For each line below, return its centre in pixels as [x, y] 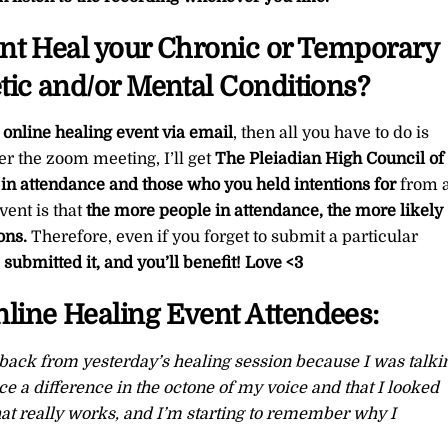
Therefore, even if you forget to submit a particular [222, 237]
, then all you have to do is [330, 133]
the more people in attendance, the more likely [264, 211]
